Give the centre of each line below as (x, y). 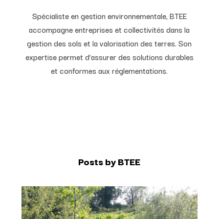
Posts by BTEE (109, 162)
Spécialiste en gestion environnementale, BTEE (109, 16)
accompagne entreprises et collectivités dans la (109, 30)
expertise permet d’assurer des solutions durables (109, 57)
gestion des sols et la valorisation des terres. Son (109, 43)
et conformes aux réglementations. (109, 71)
